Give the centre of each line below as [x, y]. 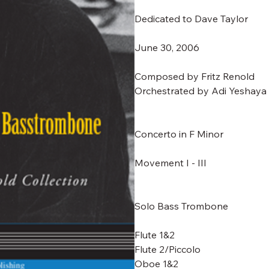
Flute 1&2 [155, 235]
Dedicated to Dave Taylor [191, 19]
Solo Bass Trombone [181, 206]
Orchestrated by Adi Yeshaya [201, 91]
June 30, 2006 [167, 47]
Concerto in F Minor [179, 134]
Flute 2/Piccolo [168, 249]
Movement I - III [171, 163]
